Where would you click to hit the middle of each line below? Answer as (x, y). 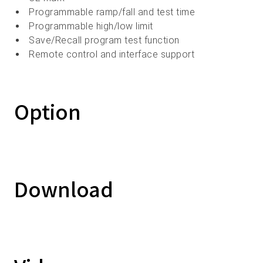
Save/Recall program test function (104, 40)
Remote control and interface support (112, 54)
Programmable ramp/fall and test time (112, 12)
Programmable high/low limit (91, 26)
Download (64, 189)
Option (48, 111)
